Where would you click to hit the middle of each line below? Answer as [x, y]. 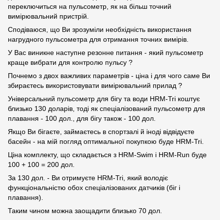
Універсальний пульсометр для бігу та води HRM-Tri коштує [104, 99]
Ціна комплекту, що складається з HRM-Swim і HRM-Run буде [107, 155]
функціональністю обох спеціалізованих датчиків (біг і [94, 188]
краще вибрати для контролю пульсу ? [70, 63]
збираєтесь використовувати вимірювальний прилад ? [95, 86]
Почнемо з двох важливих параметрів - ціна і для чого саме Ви [109, 76]
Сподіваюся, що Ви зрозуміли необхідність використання [100, 30]
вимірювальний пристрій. [48, 16]
